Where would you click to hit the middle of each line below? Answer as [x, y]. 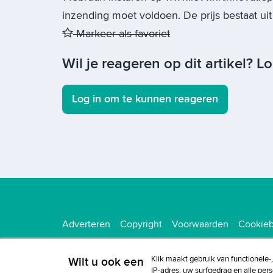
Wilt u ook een [106, 263]
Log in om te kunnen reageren [145, 99]
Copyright [141, 224]
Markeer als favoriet [122, 34]
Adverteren [86, 224]
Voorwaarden [200, 224]
